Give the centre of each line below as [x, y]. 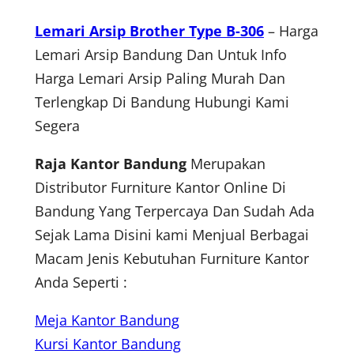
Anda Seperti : [81, 282]
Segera [57, 126]
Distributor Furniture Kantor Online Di [160, 188]
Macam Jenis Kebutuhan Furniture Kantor [172, 259]
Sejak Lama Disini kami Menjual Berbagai [172, 235]
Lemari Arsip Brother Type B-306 [149, 31]
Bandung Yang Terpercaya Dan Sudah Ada [175, 211]
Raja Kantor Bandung [111, 164]
